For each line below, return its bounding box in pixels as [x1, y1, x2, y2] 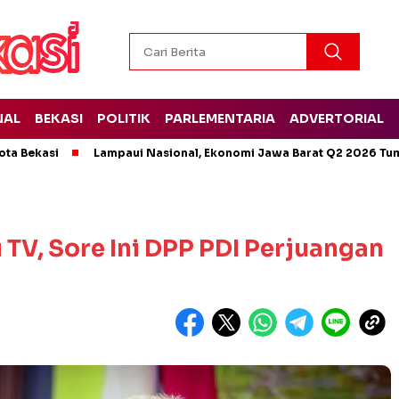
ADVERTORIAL [289, 110, 384, 126]
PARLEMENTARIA [164, 110, 275, 126]
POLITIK [96, 110, 151, 126]
